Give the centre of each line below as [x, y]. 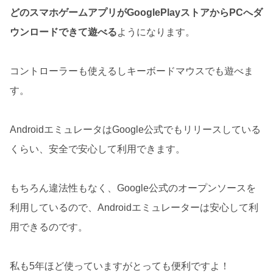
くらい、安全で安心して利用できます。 [97, 149]
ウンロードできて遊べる [63, 32]
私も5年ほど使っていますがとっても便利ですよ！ [120, 266]
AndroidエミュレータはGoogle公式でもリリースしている [135, 130]
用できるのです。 [49, 227]
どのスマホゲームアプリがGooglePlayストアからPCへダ [136, 13]
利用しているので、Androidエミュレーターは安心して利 [134, 208]
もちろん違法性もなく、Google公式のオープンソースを [133, 188]
